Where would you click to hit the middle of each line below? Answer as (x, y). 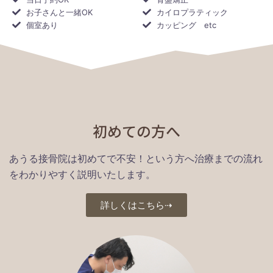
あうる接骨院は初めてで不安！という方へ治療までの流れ (136, 158)
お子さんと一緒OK (59, 12)
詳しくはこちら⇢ (136, 205)
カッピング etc (186, 25)
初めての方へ (136, 130)
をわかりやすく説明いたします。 (82, 174)
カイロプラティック (192, 12)
